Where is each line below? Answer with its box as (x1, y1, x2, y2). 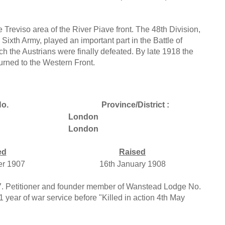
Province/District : (101, 100, 169, 109)
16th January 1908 (99, 159, 166, 168)
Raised (119, 147, 146, 156)
